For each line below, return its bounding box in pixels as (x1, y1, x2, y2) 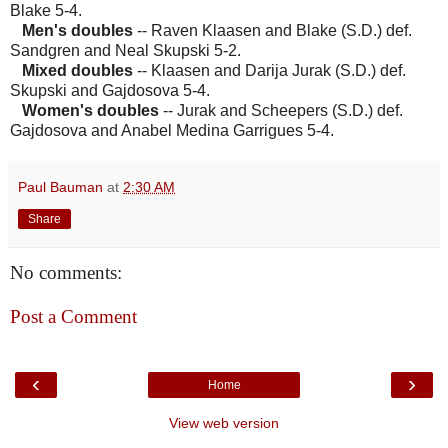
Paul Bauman (18, 179, 103, 196)
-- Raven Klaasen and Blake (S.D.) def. (137, 22, 412, 40)
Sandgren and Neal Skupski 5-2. (10, 42, 241, 60)
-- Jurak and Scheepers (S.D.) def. (159, 102, 403, 120)
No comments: (10, 262, 122, 284)
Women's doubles (22, 102, 159, 120)
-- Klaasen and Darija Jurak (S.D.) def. (133, 62, 406, 80)
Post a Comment (10, 305, 137, 327)
